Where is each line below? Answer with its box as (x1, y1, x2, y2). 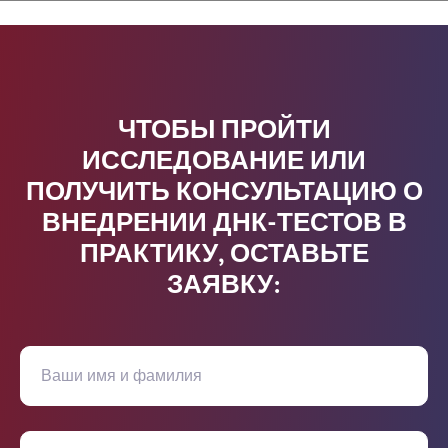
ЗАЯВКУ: (167, 266, 281, 305)
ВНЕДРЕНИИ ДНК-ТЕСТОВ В (41, 204, 407, 243)
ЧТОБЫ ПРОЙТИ (117, 111, 331, 150)
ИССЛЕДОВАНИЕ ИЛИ (82, 142, 366, 181)
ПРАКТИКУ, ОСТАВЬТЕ (79, 235, 369, 274)
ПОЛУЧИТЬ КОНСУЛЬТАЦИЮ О (25, 173, 423, 212)
